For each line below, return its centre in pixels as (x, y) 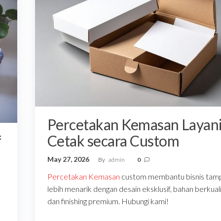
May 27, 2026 (69, 159)
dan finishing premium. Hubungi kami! (108, 201)
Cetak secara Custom (113, 141)
